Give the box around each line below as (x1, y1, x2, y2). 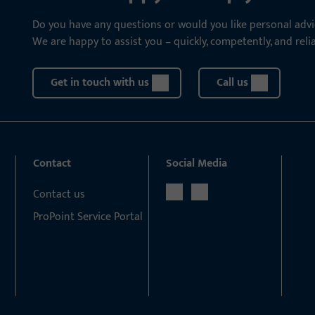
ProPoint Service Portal (33, 207, 143, 226)
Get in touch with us (51, 73, 149, 92)
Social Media (165, 154, 227, 173)
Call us (217, 73, 248, 92)
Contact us (33, 185, 86, 204)
